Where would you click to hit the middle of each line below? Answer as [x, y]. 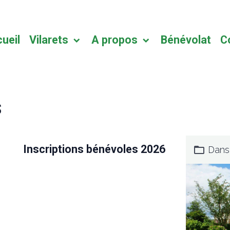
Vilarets [50, 40]
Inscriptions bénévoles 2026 [94, 149]
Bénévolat [186, 40]
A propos [116, 40]
